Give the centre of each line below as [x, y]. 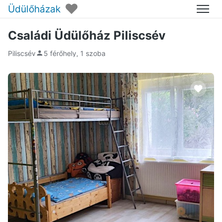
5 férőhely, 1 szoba [75, 53]
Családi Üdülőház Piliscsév [87, 35]
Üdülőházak [34, 9]
